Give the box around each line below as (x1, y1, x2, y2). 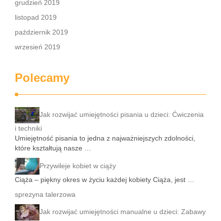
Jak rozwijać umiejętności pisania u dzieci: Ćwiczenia (39, 110, 204, 119)
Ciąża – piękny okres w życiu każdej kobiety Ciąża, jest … (15, 175, 194, 184)
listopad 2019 (15, 13, 57, 21)
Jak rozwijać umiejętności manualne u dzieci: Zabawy (39, 208, 206, 216)
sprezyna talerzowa (15, 190, 75, 198)
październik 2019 (15, 28, 68, 36)
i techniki (15, 124, 42, 133)
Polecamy (15, 71, 70, 84)
